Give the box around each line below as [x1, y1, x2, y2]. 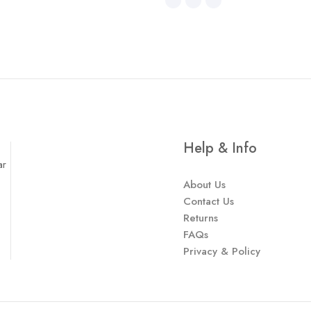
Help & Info [183, 137, 257, 158]
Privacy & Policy [183, 243, 260, 259]
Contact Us [183, 193, 234, 209]
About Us [183, 176, 226, 192]
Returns [183, 210, 218, 226]
